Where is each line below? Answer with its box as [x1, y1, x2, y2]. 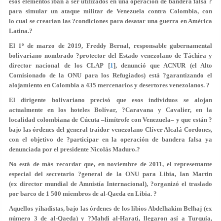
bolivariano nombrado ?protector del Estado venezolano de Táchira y [9, 52, 212, 59]
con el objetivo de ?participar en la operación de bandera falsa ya [9, 136, 212, 143]
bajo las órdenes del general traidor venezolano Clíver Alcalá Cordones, [9, 126, 212, 133]
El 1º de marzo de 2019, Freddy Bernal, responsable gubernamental [9, 42, 212, 49]
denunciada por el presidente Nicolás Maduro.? [9, 146, 140, 153]
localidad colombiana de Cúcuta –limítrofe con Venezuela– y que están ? [9, 116, 212, 123]
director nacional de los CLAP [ [9, 62, 110, 69]
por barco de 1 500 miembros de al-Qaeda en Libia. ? [9, 190, 157, 197]
